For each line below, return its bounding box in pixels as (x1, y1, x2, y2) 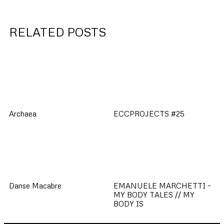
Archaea (9, 108, 36, 118)
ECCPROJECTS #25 (113, 108, 184, 118)
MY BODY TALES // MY (113, 190, 194, 199)
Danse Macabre (9, 181, 61, 190)
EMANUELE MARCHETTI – (113, 181, 211, 190)
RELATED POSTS (9, 24, 106, 39)
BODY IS (113, 199, 143, 208)
